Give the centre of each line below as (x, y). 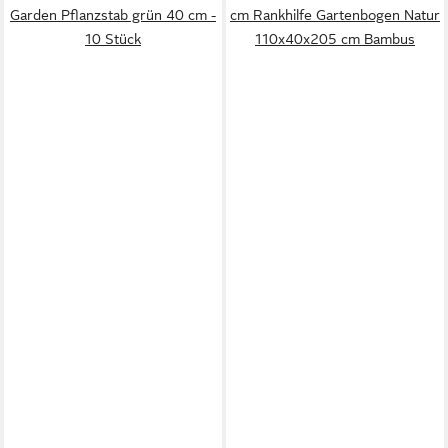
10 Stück (113, 39)
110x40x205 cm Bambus (335, 39)
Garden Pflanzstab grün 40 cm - (113, 15)
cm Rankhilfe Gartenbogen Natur (335, 15)
